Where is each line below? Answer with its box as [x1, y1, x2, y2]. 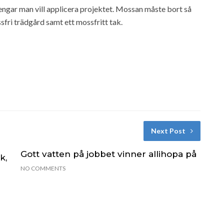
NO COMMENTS [20, 164, 65, 172]
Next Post [150, 126, 185, 135]
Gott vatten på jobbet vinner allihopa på [20, 148, 196, 159]
